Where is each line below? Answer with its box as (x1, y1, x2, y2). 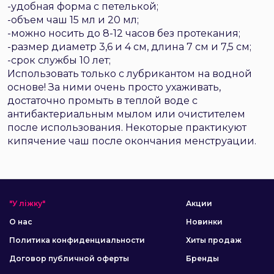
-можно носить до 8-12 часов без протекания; (7, 28, 240, 39)
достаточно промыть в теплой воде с (7, 95, 198, 106)
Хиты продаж (186, 235, 242, 245)
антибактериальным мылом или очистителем (7, 108, 245, 120)
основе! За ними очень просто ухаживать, (7, 81, 221, 93)
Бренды (186, 254, 219, 263)
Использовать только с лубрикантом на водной (7, 68, 252, 80)
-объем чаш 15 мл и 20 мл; (7, 14, 139, 26)
